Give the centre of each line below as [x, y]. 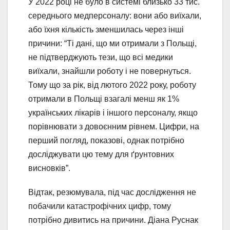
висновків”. [49, 168]
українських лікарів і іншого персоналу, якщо [113, 113]
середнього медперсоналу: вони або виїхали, [115, 16]
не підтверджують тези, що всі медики [101, 57]
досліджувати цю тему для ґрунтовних [101, 155]
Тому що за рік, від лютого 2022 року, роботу [112, 85]
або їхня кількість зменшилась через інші [106, 30]
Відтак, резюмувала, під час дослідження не [112, 193]
